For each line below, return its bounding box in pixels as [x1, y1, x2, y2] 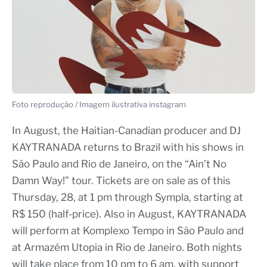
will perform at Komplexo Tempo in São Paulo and [12, 225, 244, 237]
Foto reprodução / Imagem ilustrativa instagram [12, 100, 186, 110]
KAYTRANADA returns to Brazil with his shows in [12, 141, 244, 154]
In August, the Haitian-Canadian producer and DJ [12, 125, 241, 137]
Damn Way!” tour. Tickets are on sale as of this [12, 175, 231, 187]
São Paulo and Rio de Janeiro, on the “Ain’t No [12, 158, 226, 170]
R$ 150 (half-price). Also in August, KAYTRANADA [12, 208, 246, 221]
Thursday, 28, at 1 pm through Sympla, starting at [12, 191, 243, 204]
